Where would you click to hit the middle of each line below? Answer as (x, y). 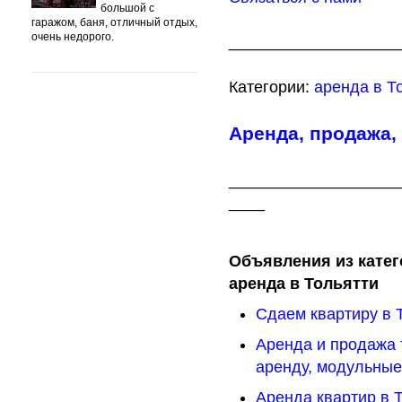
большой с (127, 8)
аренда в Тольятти (304, 284)
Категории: (271, 87)
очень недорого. (73, 37)
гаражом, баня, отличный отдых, (114, 22)
